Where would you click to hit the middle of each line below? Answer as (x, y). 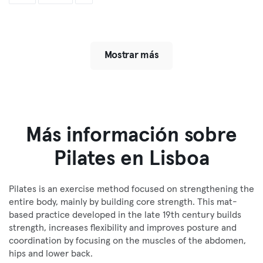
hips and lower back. (51, 254)
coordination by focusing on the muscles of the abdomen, (127, 241)
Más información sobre (131, 135)
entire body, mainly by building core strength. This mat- (123, 202)
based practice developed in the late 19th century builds (125, 215)
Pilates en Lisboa (131, 159)
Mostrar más (131, 55)
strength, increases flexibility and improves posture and (123, 228)
